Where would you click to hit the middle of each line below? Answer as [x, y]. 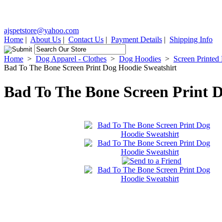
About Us [46, 39]
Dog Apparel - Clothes [71, 59]
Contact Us [86, 39]
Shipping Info [191, 39]
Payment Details [137, 39]
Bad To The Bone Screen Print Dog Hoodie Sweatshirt [90, 68]
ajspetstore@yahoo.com [41, 30]
